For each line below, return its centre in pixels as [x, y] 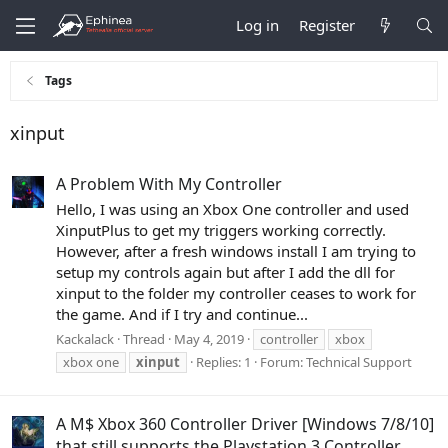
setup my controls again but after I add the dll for [225, 272]
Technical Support [359, 361]
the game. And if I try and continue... [182, 314]
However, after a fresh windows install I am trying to [236, 251]
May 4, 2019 [209, 338]
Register [327, 25]
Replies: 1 [223, 361]
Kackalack [85, 338]
